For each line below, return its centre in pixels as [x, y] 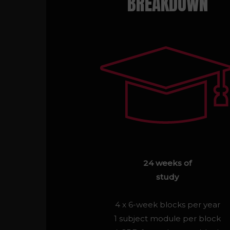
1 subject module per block [168, 218]
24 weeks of [168, 163]
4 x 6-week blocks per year [167, 205]
